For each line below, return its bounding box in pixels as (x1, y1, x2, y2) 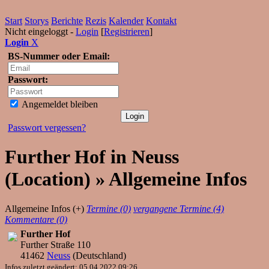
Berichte (51, 16, 83, 26)
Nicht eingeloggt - (5, 26, 76, 37)
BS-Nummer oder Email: (8, 51, 110, 61)
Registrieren (104, 26, 150, 37)
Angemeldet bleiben (20, 99, 98, 109)
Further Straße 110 (20, 239, 91, 250)
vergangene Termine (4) (133, 203, 224, 214)
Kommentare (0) (5, 214, 67, 225)
